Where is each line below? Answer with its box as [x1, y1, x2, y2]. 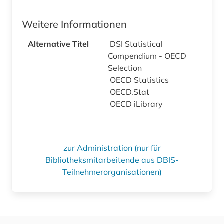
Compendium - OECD [108, 50, 186, 61]
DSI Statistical [110, 38, 163, 49]
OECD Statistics [110, 74, 171, 85]
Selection [108, 62, 144, 73]
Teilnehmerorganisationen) [62, 166, 162, 177]
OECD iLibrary [110, 98, 165, 109]
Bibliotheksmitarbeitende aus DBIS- [45, 154, 179, 165]
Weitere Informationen [22, 17, 127, 30]
